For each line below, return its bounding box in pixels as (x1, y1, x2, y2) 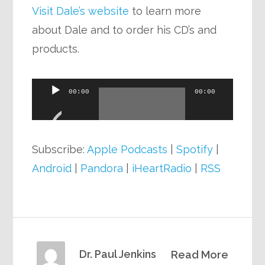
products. (32, 43, 80, 55)
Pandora (80, 162, 124, 174)
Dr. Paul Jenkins (79, 248, 157, 260)
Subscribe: (32, 143, 88, 156)
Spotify (176, 143, 214, 156)
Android (32, 162, 72, 174)
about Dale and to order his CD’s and (32, 24, 217, 36)
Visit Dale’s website (32, 5, 130, 17)
